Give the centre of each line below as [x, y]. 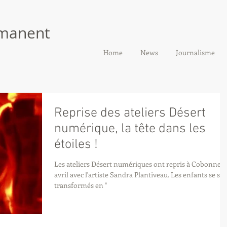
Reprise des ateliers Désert [130, 113]
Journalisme [195, 52]
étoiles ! [76, 145]
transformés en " [81, 185]
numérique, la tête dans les [130, 129]
